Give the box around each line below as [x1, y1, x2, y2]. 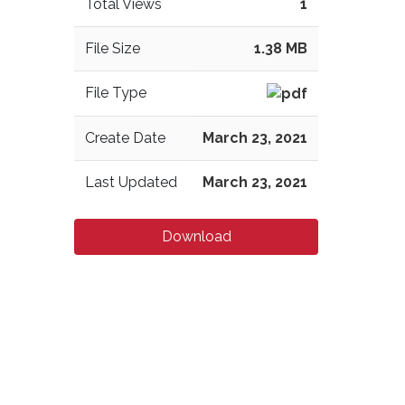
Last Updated [85, 173, 177, 191]
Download [161, 227, 231, 245]
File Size [85, 39, 140, 57]
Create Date [85, 128, 165, 146]
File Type [85, 83, 146, 101]
